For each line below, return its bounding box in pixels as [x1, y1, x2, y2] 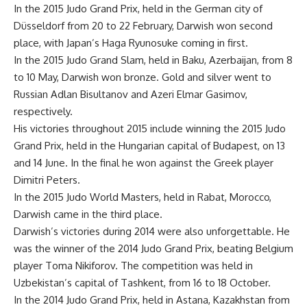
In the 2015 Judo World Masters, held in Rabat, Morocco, [14, 191, 271, 204]
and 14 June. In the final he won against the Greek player [14, 156, 273, 169]
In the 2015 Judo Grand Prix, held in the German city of [14, 2, 262, 15]
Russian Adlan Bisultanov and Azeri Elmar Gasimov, [14, 88, 247, 101]
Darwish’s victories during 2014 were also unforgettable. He [14, 225, 290, 238]
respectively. [14, 105, 73, 118]
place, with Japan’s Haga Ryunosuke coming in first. [14, 36, 248, 49]
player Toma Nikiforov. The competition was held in [14, 259, 253, 272]
